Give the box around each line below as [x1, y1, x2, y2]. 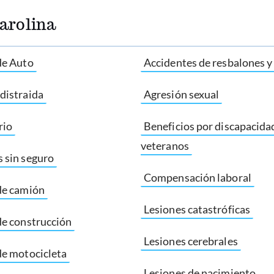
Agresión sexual [144, 87, 220, 101]
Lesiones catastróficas [144, 202, 250, 216]
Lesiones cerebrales [144, 234, 238, 248]
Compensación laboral [144, 171, 251, 184]
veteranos [141, 139, 189, 152]
